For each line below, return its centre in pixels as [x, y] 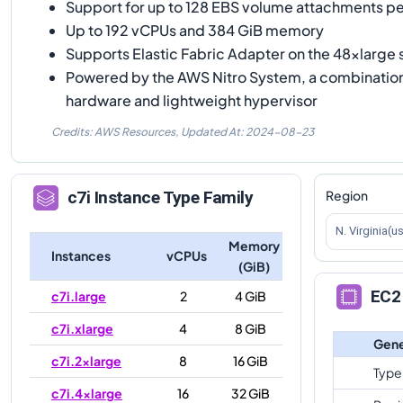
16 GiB [251, 360]
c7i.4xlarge [87, 393]
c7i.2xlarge [86, 360]
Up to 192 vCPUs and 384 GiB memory [195, 30]
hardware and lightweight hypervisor [192, 100]
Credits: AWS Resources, [115, 131]
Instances [81, 255]
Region [347, 195]
